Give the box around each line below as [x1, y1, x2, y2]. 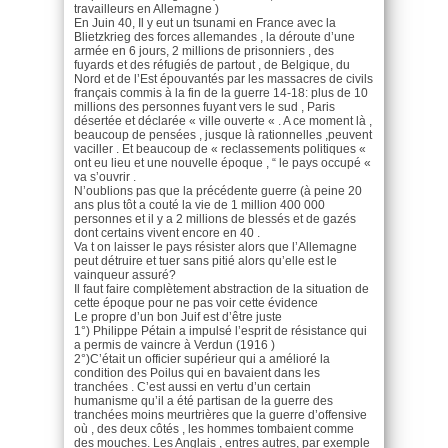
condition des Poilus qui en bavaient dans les [74, 365, 320, 380]
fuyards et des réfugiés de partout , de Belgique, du [74, 57, 350, 72]
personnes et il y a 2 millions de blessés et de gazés [74, 211, 356, 226]
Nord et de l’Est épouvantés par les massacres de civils [74, 71, 373, 86]
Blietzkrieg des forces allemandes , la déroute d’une [74, 29, 355, 44]
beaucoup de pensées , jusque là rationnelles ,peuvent [74, 127, 372, 142]
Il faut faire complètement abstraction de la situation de [74, 281, 369, 296]
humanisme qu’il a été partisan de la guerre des [74, 393, 333, 408]
